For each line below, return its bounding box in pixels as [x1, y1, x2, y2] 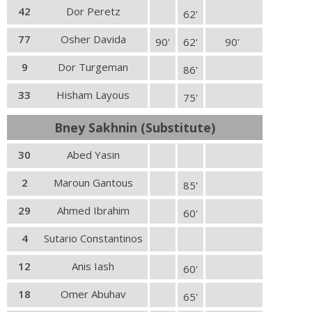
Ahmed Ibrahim [56, 203, 130, 217]
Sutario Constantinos [43, 231, 143, 245]
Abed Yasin [66, 148, 120, 162]
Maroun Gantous [53, 175, 133, 189]
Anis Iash [72, 259, 114, 273]
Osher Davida [60, 32, 126, 46]
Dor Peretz [65, 4, 120, 18]
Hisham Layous [56, 88, 130, 102]
